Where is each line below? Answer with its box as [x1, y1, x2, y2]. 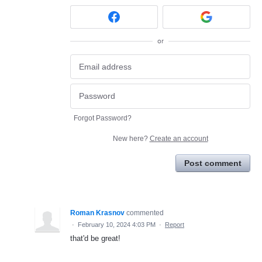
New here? [112, 134, 150, 143]
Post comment [184, 158, 242, 168]
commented [126, 208, 164, 217]
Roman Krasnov [70, 208, 125, 217]
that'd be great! [70, 233, 120, 243]
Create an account [149, 134, 208, 143]
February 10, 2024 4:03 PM [78, 220, 156, 228]
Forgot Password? [74, 113, 132, 122]
